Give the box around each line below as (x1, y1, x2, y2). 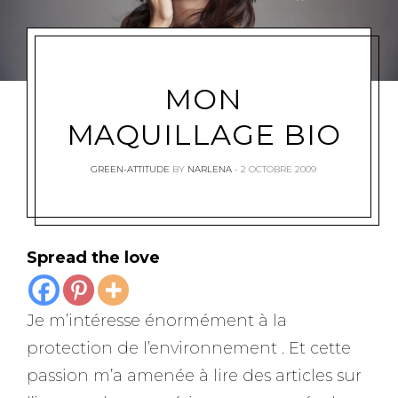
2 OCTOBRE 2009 (241, 163, 316, 175)
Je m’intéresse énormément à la (27, 310, 287, 330)
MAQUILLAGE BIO (66, 116, 341, 152)
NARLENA (187, 163, 232, 175)
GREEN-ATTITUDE (91, 163, 170, 175)
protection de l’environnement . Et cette (27, 338, 351, 358)
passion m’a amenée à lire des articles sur (27, 365, 362, 386)
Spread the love (27, 247, 160, 267)
